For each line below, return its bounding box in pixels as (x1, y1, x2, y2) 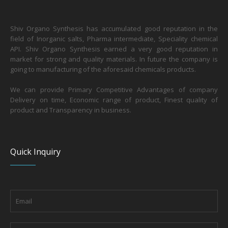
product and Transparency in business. (10, 105, 132, 115)
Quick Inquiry (10, 146, 61, 158)
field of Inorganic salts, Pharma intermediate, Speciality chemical (10, 34, 218, 44)
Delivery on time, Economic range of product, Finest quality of (10, 95, 218, 105)
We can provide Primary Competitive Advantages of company (10, 85, 218, 95)
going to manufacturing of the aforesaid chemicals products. (10, 65, 196, 74)
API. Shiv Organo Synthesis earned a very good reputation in (10, 44, 218, 54)
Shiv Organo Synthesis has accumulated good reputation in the (10, 24, 218, 34)
